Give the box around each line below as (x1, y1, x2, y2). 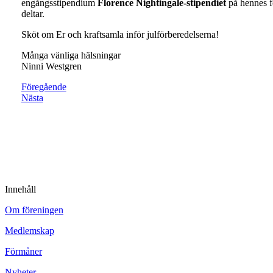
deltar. (21, 8, 44, 19)
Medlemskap (5, 225, 54, 236)
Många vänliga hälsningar (21, 49, 121, 60)
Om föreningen (5, 204, 63, 215)
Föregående (21, 81, 66, 92)
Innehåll (5, 183, 36, 194)
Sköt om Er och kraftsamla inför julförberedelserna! (21, 29, 219, 40)
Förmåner (5, 246, 42, 257)
